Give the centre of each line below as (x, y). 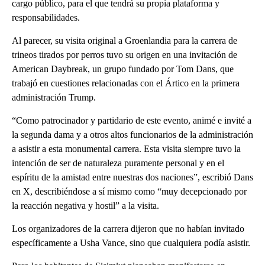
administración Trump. (54, 97)
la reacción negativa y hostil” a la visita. (85, 205)
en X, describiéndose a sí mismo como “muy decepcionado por (129, 191)
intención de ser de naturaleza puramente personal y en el (118, 163)
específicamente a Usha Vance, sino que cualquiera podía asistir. (131, 243)
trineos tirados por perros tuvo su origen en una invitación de (125, 54)
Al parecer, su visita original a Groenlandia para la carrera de (125, 40)
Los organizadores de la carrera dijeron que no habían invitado (128, 228)
